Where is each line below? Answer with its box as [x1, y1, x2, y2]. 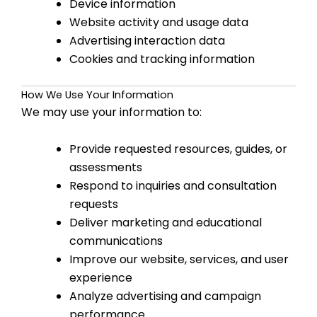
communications [69, 233, 163, 250]
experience [69, 270, 132, 287]
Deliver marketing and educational [69, 214, 262, 231]
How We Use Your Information [21, 88, 173, 103]
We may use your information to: [21, 104, 202, 121]
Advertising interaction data [69, 33, 225, 50]
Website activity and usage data [69, 14, 248, 31]
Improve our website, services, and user [69, 251, 289, 268]
